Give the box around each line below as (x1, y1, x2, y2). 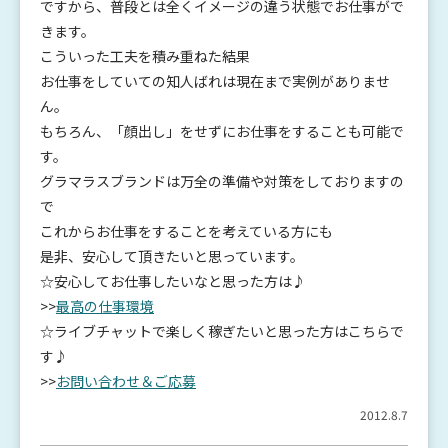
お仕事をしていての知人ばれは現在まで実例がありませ (40, 71, 390, 92)
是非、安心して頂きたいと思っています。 (40, 246, 304, 267)
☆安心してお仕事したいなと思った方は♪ (40, 271, 306, 292)
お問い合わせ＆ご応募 (56, 371, 196, 392)
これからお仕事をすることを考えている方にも (40, 221, 333, 242)
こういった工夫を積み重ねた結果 (40, 46, 250, 67)
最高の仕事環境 (56, 296, 154, 317)
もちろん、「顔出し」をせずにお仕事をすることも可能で (40, 121, 404, 142)
